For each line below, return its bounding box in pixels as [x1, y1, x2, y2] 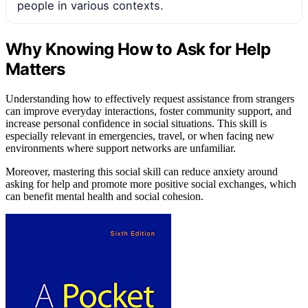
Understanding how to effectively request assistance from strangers [5, 92, 294, 104]
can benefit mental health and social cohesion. [5, 190, 203, 202]
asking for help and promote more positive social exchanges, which [5, 177, 296, 190]
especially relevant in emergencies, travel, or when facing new [5, 129, 274, 142]
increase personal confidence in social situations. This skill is [5, 117, 267, 129]
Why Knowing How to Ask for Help [5, 38, 271, 59]
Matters [5, 58, 65, 79]
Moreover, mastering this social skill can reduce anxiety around [5, 165, 278, 177]
